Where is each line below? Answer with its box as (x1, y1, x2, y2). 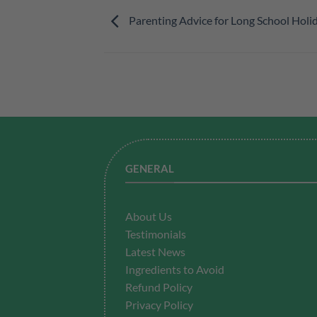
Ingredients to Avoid (125, 263, 224, 277)
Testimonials (125, 227, 186, 241)
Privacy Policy (125, 298, 193, 312)
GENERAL (125, 161, 174, 175)
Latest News (125, 245, 185, 259)
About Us (125, 209, 172, 224)
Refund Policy (125, 280, 192, 294)
